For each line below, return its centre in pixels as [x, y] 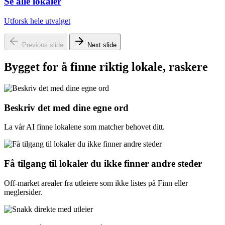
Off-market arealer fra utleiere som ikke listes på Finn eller [96, 183]
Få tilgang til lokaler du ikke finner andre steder [103, 163]
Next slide [102, 45]
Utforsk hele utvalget [37, 21]
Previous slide [43, 45]
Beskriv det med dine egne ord [66, 107]
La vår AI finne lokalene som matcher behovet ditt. [84, 127]
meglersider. [23, 192]
